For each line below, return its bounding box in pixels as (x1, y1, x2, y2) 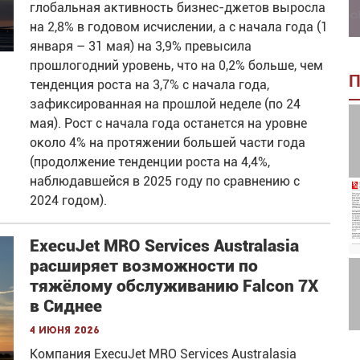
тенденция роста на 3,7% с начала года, (30, 77, 270, 92)
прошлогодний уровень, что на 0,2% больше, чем (30, 58, 324, 73)
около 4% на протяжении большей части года (30, 135, 306, 150)
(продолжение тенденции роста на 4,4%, (30, 154, 271, 170)
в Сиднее (30, 297, 103, 316)
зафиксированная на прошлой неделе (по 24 (30, 96, 301, 112)
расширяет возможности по (30, 256, 259, 276)
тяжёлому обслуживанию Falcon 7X (30, 276, 319, 296)
